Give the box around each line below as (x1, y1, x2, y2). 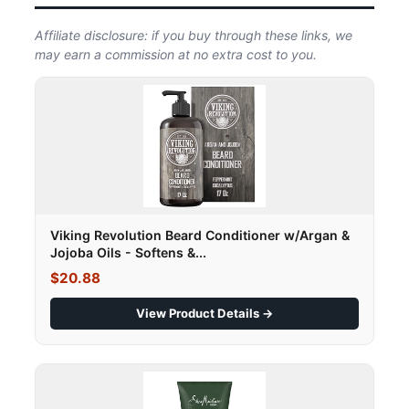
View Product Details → (135, 306, 274, 321)
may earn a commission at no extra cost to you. (35, 46, 317, 62)
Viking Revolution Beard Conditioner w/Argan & (50, 227, 350, 244)
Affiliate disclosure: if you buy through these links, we (35, 26, 352, 43)
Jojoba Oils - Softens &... (50, 245, 206, 261)
